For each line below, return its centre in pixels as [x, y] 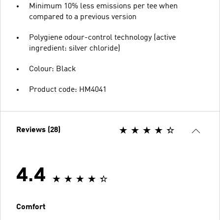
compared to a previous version [83, 17]
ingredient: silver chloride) [75, 49]
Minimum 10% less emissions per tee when [103, 6]
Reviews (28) [38, 130]
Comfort [31, 207]
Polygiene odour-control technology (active [102, 38]
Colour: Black [53, 69]
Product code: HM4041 [68, 90]
